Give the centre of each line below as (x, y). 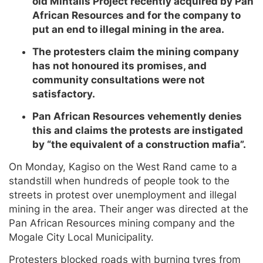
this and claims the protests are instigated (138, 131)
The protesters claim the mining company (136, 52)
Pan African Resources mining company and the (122, 223)
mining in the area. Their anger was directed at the (129, 209)
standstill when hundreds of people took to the (119, 181)
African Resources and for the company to (136, 16)
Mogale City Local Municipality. (81, 237)
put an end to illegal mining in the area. (128, 30)
